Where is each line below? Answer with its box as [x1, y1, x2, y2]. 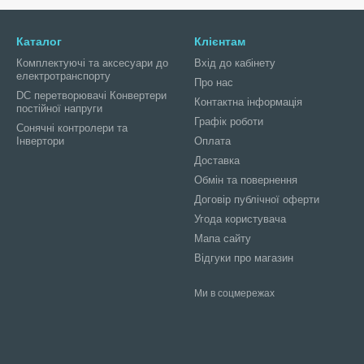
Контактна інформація [194, 96, 302, 108]
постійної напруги [16, 102, 102, 115]
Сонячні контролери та [16, 122, 128, 134]
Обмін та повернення [194, 174, 297, 186]
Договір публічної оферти [194, 193, 319, 206]
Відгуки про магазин [194, 252, 293, 264]
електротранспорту [16, 70, 110, 82]
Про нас [194, 76, 233, 89]
